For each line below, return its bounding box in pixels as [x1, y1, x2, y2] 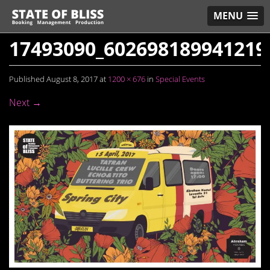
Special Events [155, 74, 205, 84]
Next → [9, 96, 42, 109]
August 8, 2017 [46, 74, 98, 84]
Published [9, 74, 46, 84]
